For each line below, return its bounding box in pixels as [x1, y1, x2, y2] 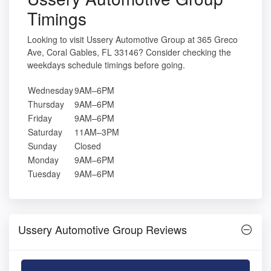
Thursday [28, 97, 64, 110]
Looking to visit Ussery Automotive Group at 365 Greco [27, 33, 238, 45]
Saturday [28, 125, 62, 138]
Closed [74, 139, 101, 152]
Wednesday [28, 83, 73, 96]
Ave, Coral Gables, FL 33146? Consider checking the [27, 45, 231, 58]
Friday [28, 111, 52, 124]
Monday [28, 153, 59, 166]
